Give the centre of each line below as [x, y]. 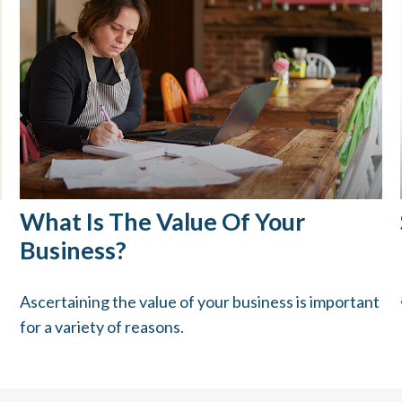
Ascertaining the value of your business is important [200, 302]
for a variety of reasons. [102, 327]
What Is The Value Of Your [163, 222]
